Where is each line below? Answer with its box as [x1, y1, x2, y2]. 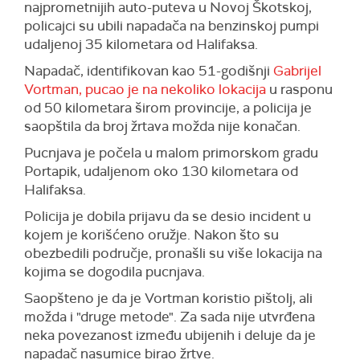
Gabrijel [273, 62, 321, 80]
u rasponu [266, 80, 333, 98]
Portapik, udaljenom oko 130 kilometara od [24, 162, 298, 180]
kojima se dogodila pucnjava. [24, 263, 205, 280]
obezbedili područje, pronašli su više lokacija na [24, 244, 322, 262]
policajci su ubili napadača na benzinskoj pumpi [24, 17, 319, 35]
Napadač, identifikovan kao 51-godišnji [24, 62, 273, 80]
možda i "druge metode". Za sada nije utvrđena [24, 308, 315, 325]
